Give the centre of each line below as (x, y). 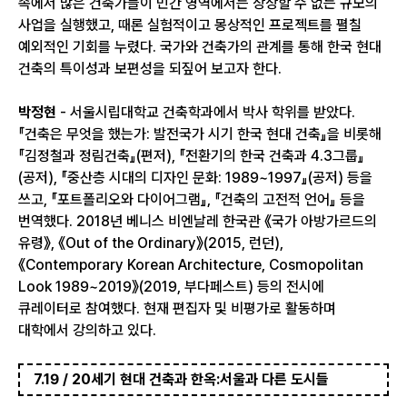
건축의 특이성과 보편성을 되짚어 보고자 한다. (150, 69)
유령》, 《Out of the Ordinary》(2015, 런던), (151, 243)
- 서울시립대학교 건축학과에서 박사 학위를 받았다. (206, 112)
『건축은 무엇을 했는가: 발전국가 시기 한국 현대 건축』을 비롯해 (200, 134)
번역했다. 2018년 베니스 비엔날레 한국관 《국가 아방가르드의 (198, 221)
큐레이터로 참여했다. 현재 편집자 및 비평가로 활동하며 (177, 308)
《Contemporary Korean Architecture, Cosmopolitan (191, 265)
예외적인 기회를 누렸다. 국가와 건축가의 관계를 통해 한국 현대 (200, 47)
